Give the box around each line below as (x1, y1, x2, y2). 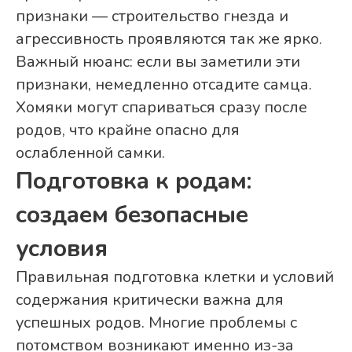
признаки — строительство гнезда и (16, 5, 288, 27)
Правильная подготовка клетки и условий (16, 266, 334, 288)
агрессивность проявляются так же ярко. (16, 28, 322, 50)
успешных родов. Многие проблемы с (16, 312, 297, 334)
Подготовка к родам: (16, 165, 251, 198)
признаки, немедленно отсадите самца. (16, 74, 312, 96)
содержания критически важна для (16, 289, 284, 311)
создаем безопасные (16, 199, 248, 232)
